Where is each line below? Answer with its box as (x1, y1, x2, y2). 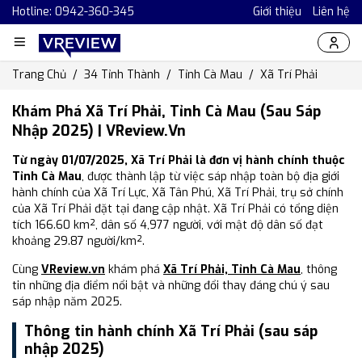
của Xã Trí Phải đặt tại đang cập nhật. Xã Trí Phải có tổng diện (12, 201, 339, 217)
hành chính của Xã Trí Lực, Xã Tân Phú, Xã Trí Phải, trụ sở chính (12, 185, 343, 200)
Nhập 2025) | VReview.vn (12, 121, 186, 141)
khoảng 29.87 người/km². (12, 234, 145, 249)
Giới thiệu (253, 4, 301, 19)
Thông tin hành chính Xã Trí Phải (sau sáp (24, 322, 318, 341)
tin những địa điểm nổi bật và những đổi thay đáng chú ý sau (12, 278, 330, 293)
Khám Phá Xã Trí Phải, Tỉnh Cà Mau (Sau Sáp (12, 102, 321, 121)
